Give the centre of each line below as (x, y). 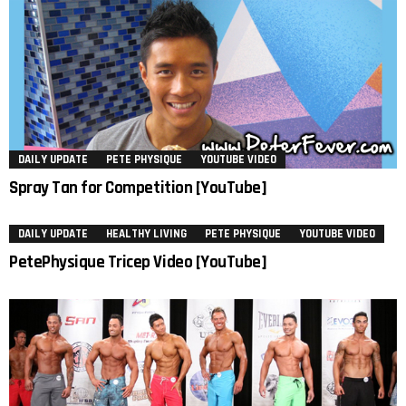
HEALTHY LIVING (146, 233)
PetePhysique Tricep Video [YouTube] (138, 262)
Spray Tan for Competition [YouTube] (138, 188)
